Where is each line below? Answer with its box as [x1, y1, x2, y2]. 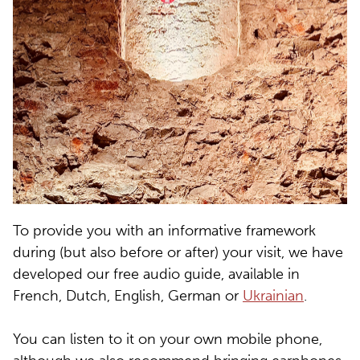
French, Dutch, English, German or [13, 287, 243, 305]
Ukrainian [243, 287, 304, 305]
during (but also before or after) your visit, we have [13, 243, 343, 262]
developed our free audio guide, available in [13, 265, 300, 284]
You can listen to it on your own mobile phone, [13, 330, 322, 349]
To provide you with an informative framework [13, 222, 316, 240]
